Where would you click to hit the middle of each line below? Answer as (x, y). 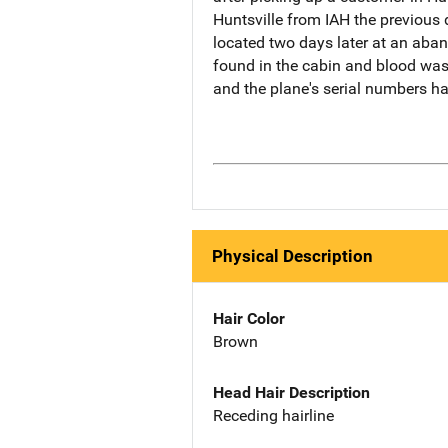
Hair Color (249, 319)
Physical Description (292, 256)
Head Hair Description (291, 392)
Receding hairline (273, 415)
